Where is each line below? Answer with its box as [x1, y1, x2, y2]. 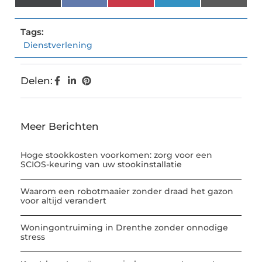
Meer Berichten [20, 120, 99, 133]
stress [20, 232, 45, 243]
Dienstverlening [23, 40, 92, 51]
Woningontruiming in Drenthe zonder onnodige [20, 222, 228, 233]
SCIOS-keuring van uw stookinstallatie [20, 159, 182, 170]
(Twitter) [42, 3, 87, 15]
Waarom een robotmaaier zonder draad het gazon [20, 186, 233, 197]
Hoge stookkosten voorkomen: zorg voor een [20, 150, 212, 161]
